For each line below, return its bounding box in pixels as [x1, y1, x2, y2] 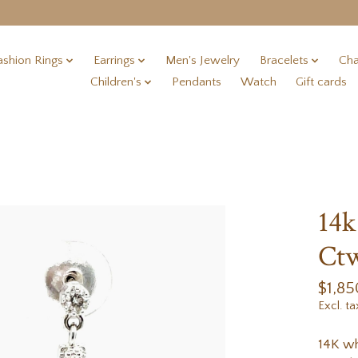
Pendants [172, 75, 222, 89]
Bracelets [259, 54, 308, 68]
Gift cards [296, 75, 348, 89]
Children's [89, 75, 141, 89]
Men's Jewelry [165, 54, 241, 68]
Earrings [93, 54, 135, 68]
